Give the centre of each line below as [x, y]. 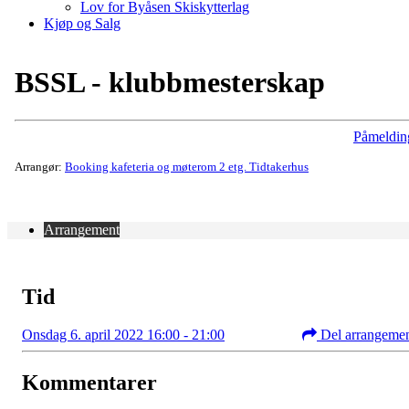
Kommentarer [89, 383]
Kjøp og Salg [82, 23]
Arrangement [82, 229]
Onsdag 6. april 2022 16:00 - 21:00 [123, 335]
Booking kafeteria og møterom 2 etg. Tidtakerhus [187, 166]
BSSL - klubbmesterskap [170, 83]
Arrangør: [40, 166]
